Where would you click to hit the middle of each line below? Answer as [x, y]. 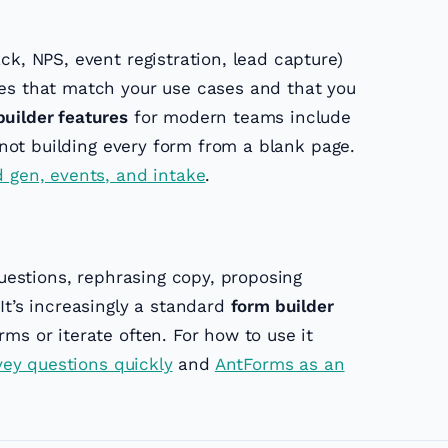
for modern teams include [240, 117]
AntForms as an [279, 364]
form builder [282, 306]
